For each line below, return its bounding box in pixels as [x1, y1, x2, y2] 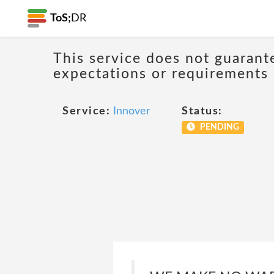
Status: [182, 106, 223, 117]
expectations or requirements [53, 66, 268, 81]
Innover [113, 106, 150, 117]
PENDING [198, 123, 239, 131]
